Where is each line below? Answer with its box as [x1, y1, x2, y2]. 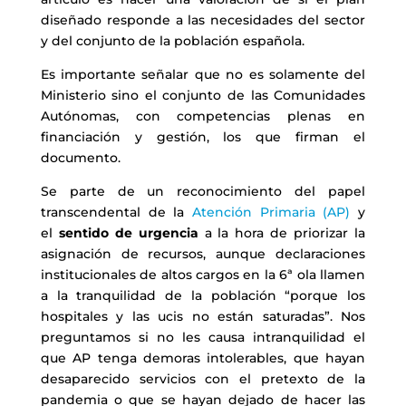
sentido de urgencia [58, 224, 198, 241]
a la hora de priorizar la [198, 224, 366, 241]
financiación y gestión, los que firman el [40, 128, 366, 145]
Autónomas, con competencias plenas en [40, 107, 366, 124]
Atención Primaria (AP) [192, 203, 351, 220]
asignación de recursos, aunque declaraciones [40, 245, 366, 262]
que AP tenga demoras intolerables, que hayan [40, 349, 366, 366]
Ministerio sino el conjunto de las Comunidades [40, 86, 366, 103]
